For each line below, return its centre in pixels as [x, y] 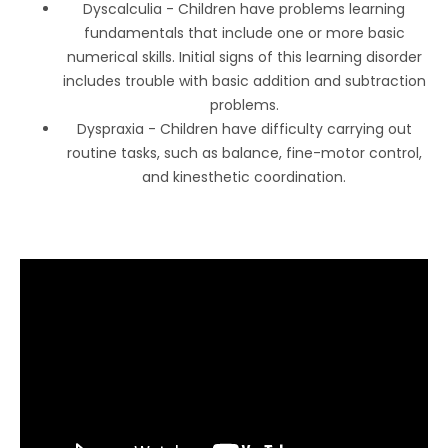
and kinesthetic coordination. [244, 176]
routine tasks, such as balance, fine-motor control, [244, 152]
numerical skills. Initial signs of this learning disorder [244, 56]
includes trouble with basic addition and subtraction [244, 80]
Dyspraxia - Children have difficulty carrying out [244, 128]
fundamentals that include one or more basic [244, 32]
